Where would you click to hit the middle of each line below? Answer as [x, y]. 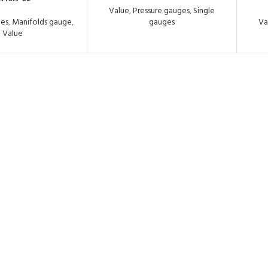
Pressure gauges [162, 11]
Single [204, 11]
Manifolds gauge [42, 22]
